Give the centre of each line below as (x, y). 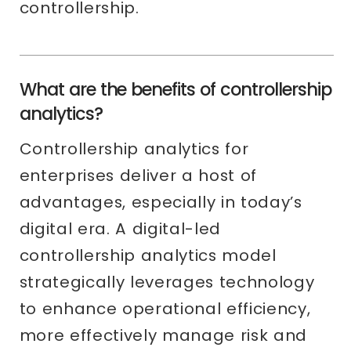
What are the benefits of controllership (175, 90)
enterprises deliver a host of (138, 176)
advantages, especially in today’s (161, 203)
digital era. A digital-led (120, 229)
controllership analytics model (148, 256)
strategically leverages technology (167, 282)
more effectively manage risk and (163, 336)
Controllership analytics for (134, 149)
